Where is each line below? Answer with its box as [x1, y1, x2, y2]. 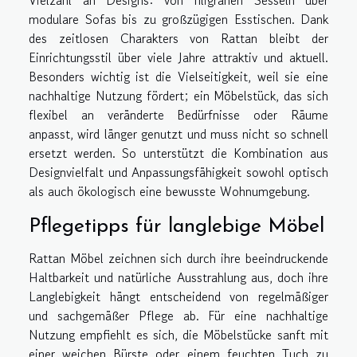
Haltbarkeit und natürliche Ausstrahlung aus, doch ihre [29, 268, 328, 288]
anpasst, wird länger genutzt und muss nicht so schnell [29, 124, 328, 143]
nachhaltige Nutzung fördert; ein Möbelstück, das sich [29, 85, 328, 105]
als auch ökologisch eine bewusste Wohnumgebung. [29, 181, 310, 201]
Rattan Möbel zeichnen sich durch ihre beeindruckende [29, 249, 328, 269]
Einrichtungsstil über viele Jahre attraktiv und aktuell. [29, 47, 328, 67]
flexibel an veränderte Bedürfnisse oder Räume [29, 104, 328, 124]
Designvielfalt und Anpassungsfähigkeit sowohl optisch [29, 162, 328, 182]
